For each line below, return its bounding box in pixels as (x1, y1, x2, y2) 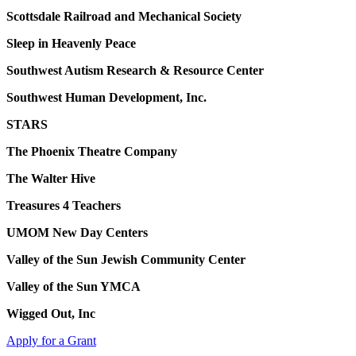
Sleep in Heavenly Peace (6, 37, 136, 51)
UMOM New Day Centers (6, 226, 148, 240)
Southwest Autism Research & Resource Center (6, 64, 264, 78)
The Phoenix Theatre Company (6, 145, 177, 159)
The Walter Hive (6, 172, 95, 186)
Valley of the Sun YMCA (6, 280, 141, 294)
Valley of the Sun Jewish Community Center (6, 253, 246, 267)
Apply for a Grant (6, 334, 96, 348)
